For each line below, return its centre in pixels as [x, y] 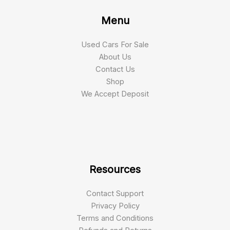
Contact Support [115, 194]
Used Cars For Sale [115, 44]
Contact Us [115, 69]
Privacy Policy [115, 206]
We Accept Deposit [115, 94]
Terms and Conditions [115, 218]
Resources [115, 169]
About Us [115, 57]
